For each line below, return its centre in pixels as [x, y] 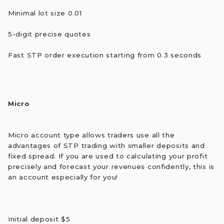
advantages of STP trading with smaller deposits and [106, 146]
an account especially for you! [63, 177]
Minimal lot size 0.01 [45, 13]
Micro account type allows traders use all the [91, 135]
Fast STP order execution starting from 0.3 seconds [105, 55]
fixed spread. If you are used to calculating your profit [108, 156]
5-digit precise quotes [49, 34]
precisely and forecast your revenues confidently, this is [111, 167]
